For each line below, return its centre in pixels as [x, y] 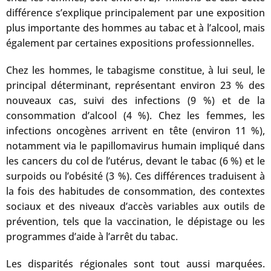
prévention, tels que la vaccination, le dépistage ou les [135, 221]
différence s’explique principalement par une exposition [135, 12]
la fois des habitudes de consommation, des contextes [135, 191]
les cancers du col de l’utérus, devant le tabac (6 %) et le [135, 161]
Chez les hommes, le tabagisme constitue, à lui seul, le [135, 70]
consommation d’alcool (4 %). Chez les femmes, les [135, 115]
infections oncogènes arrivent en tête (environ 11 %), [135, 130]
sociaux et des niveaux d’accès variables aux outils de [135, 206]
